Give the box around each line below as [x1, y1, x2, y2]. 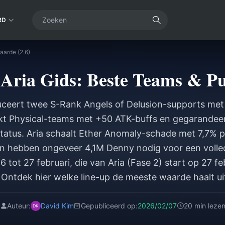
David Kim [40, 201, 74, 210]
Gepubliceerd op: [80, 201, 138, 210]
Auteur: [7, 201, 31, 210]
